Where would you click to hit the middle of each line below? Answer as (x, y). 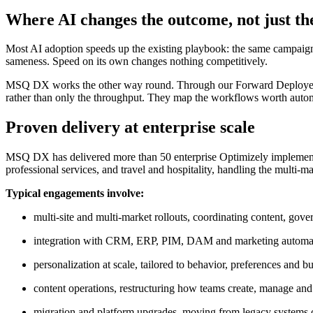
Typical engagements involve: (75, 194)
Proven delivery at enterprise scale (130, 128)
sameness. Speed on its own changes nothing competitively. (137, 61)
